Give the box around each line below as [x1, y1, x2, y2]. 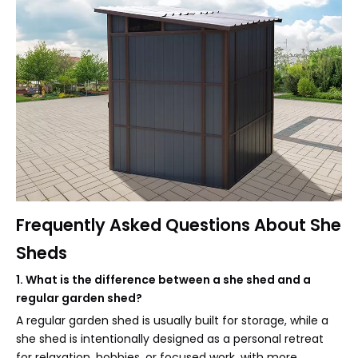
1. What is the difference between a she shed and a [16, 271, 311, 288]
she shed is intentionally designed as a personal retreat [16, 330, 324, 347]
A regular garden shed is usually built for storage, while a [16, 312, 328, 328]
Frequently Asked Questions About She [16, 213, 341, 237]
